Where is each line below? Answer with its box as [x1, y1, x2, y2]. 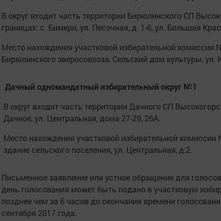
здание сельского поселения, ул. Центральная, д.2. [3, 145, 193, 155]
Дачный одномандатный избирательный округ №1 [5, 81, 197, 92]
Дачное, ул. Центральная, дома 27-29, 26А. [3, 113, 161, 123]
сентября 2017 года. [1, 208, 77, 218]
